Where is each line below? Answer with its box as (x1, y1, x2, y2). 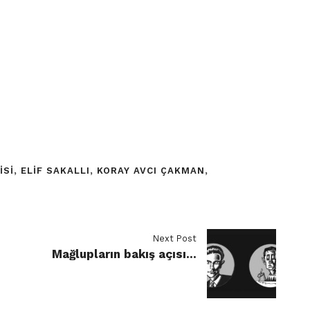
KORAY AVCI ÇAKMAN (97, 165, 205, 176)
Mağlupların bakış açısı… (52, 247, 197, 262)
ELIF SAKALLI (21, 165, 90, 176)
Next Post (153, 233, 197, 244)
